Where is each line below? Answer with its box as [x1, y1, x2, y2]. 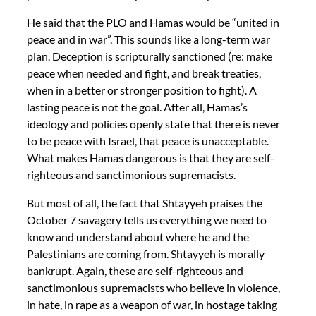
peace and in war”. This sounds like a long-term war [27, 32, 271, 46]
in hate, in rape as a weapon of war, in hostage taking [27, 298, 278, 311]
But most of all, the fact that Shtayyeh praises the [27, 196, 263, 209]
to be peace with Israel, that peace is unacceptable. [27, 134, 269, 147]
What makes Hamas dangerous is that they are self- [27, 151, 275, 164]
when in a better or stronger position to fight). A [27, 83, 257, 97]
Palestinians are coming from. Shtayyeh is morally [27, 247, 265, 260]
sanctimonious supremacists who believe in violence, [27, 281, 281, 294]
